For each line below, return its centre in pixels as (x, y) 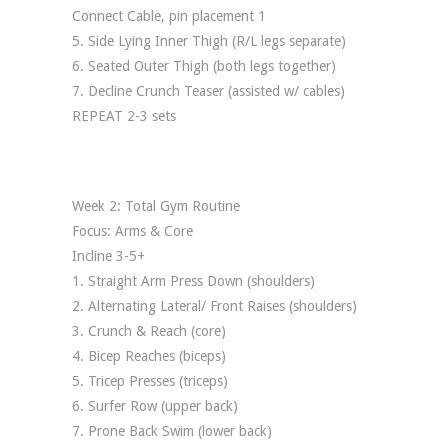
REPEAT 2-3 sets (124, 116)
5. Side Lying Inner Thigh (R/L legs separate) (209, 41)
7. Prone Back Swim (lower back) (172, 431)
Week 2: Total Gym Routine (156, 206)
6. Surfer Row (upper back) (155, 406)
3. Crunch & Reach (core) (149, 331)
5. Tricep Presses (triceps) (150, 381)
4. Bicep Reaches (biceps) (149, 356)
